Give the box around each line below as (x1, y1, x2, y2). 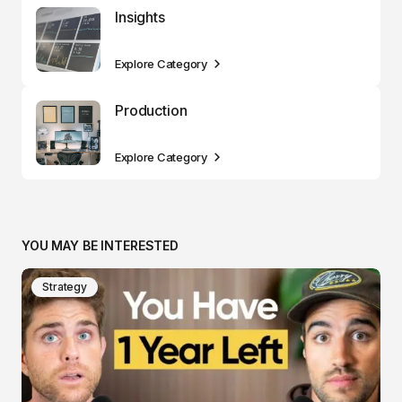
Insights (115, 8, 165, 26)
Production (115, 101, 188, 119)
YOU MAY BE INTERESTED (22, 238, 179, 253)
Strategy (42, 280, 88, 293)
